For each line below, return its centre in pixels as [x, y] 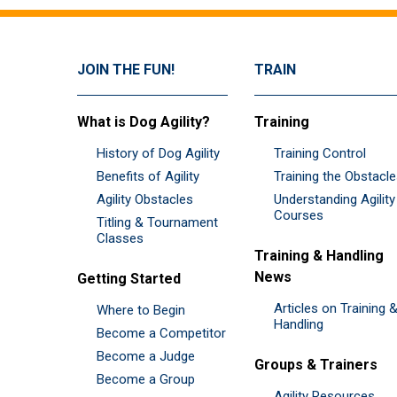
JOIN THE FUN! [126, 70]
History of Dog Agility [158, 154]
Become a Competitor [161, 334]
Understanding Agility [335, 200]
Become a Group [146, 380]
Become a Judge [146, 357]
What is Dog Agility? [144, 122]
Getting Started [129, 279]
